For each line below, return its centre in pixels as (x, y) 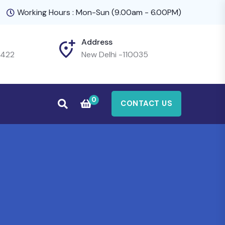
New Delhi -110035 (115, 54)
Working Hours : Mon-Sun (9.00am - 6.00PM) (99, 12)
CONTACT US (146, 104)
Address (97, 42)
